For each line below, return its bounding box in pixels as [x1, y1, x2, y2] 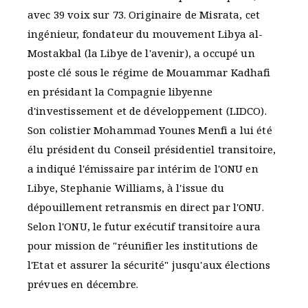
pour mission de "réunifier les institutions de [27, 239, 258, 253]
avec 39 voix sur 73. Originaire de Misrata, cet [27, 8, 261, 22]
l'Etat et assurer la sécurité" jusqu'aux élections [27, 258, 271, 272]
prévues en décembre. [27, 277, 138, 291]
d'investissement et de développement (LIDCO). [27, 104, 267, 118]
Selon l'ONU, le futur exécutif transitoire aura [27, 219, 261, 234]
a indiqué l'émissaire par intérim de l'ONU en [27, 162, 258, 176]
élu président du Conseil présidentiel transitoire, [27, 142, 276, 157]
